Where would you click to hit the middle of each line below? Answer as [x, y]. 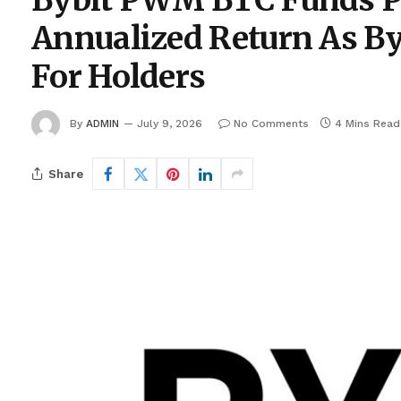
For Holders [119, 77]
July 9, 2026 [170, 124]
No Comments [271, 124]
